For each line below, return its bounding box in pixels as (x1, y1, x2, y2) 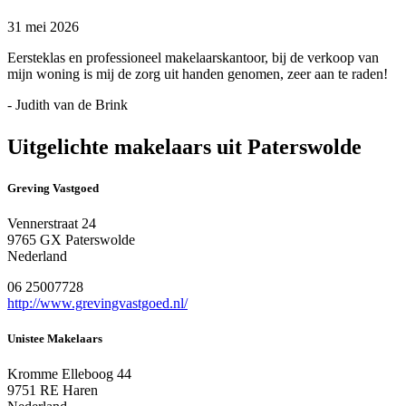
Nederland (7, 247, 67, 264)
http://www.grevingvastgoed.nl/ (7, 295, 188, 311)
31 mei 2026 (7, 18, 79, 34)
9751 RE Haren (7, 382, 98, 399)
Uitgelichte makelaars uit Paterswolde (7, 134, 362, 159)
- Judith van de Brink (7, 96, 128, 112)
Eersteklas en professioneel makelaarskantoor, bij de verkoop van (7, 49, 379, 65)
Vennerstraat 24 (7, 215, 96, 231)
